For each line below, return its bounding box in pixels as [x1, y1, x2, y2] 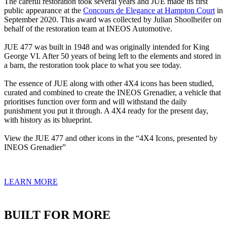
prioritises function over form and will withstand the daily [4, 97, 187, 106]
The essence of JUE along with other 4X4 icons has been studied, [4, 79, 214, 88]
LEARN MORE [4, 177, 58, 186]
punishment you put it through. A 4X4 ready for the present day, [4, 106, 208, 115]
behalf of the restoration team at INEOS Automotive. [4, 24, 172, 33]
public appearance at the [4, 6, 83, 15]
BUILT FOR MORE [4, 208, 110, 221]
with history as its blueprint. [4, 116, 94, 124]
